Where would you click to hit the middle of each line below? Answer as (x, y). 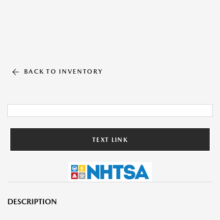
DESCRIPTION (32, 202)
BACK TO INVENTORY (63, 71)
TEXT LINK (110, 139)
